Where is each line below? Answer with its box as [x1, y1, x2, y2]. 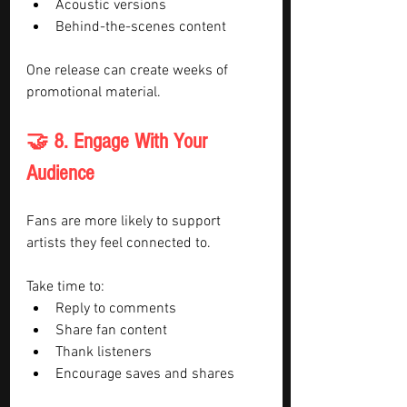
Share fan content [55, 322, 167, 340]
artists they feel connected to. [26, 234, 211, 253]
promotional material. [26, 84, 161, 102]
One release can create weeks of [26, 62, 232, 80]
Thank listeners [55, 343, 152, 362]
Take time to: [26, 278, 104, 296]
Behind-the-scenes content [55, 18, 226, 36]
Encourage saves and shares [55, 365, 234, 383]
